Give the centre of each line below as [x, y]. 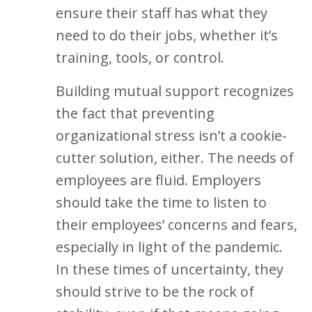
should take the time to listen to [161, 202]
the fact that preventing [135, 113]
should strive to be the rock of [155, 291]
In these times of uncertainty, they [170, 269]
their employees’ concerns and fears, [177, 225]
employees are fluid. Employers [158, 180]
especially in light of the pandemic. [169, 247]
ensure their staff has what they [162, 13]
